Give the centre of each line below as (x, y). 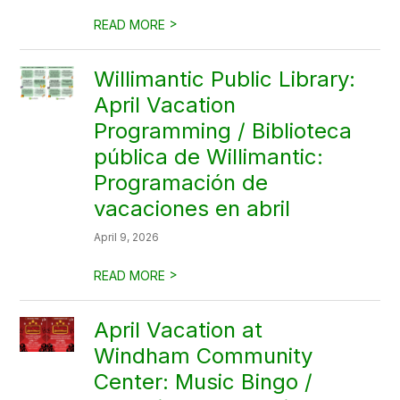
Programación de (181, 183)
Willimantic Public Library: (225, 79)
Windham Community (204, 356)
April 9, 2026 (127, 237)
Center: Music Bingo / (204, 382)
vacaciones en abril (192, 208)
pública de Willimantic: (209, 157)
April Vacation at (179, 330)
